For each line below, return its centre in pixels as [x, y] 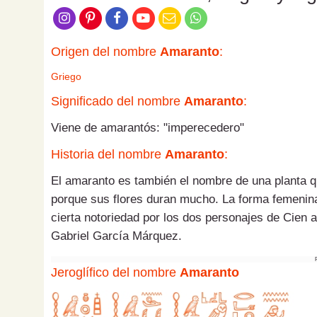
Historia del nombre [108, 155]
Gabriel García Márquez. [116, 236]
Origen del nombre [105, 52]
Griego [66, 77]
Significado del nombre [117, 102]
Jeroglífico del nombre [115, 273]
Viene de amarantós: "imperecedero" [148, 128]
